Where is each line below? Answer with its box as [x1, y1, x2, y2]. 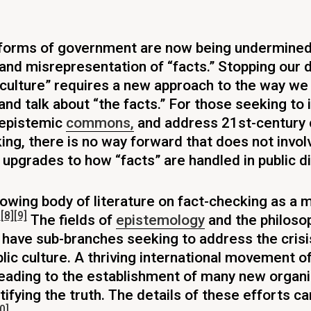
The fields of [26, 211, 116, 228]
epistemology [115, 211, 205, 228]
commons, [65, 115, 134, 132]
